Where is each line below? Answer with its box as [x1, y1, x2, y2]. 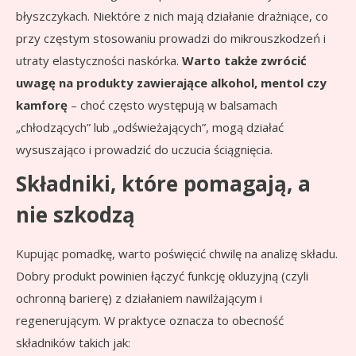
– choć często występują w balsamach [68, 96, 277, 113]
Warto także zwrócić [182, 52, 307, 68]
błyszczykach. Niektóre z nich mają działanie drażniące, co [16, 7, 328, 24]
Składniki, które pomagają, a [16, 168, 311, 198]
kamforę [16, 96, 68, 113]
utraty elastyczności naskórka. [16, 52, 182, 68]
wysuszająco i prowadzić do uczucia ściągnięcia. [16, 141, 273, 157]
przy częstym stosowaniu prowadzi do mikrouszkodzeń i [16, 29, 326, 46]
